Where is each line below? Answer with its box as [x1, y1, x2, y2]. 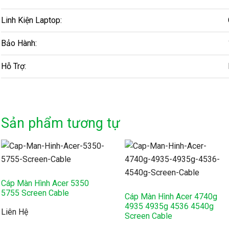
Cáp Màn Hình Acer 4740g [125, 191, 218, 201]
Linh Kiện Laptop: [1, 15, 62, 25]
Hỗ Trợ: [1, 61, 26, 71]
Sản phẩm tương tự [1, 114, 120, 131]
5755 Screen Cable [1, 188, 69, 198]
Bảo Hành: [1, 38, 37, 48]
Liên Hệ [1, 207, 28, 217]
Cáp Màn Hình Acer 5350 [1, 178, 89, 188]
